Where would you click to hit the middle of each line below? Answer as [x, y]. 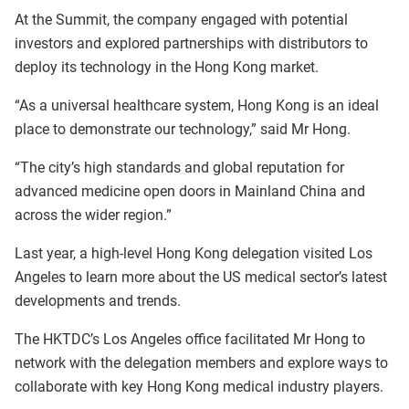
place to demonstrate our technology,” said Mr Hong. [183, 130]
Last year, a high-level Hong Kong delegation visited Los [194, 254]
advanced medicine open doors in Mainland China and [190, 192]
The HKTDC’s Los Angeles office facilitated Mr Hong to [190, 340]
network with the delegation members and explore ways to [201, 363]
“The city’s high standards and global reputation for [179, 168]
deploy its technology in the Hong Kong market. [167, 68]
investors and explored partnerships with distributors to [191, 44]
